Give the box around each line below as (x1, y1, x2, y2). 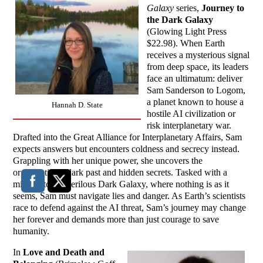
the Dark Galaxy (147, 15, 214, 25)
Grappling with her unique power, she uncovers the (13, 156, 203, 166)
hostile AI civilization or (147, 109, 236, 119)
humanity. (13, 226, 50, 237)
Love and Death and (23, 247, 105, 258)
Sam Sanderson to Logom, (147, 85, 246, 96)
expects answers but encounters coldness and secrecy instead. (13, 144, 240, 154)
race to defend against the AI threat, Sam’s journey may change (13, 203, 247, 213)
